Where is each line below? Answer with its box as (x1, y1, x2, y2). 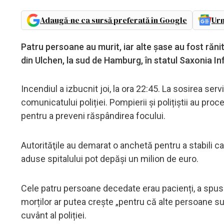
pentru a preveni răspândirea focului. (21, 110, 165, 121)
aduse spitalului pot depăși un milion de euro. (21, 153, 198, 164)
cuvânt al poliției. (21, 209, 86, 220)
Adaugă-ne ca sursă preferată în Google (40, 14, 187, 25)
